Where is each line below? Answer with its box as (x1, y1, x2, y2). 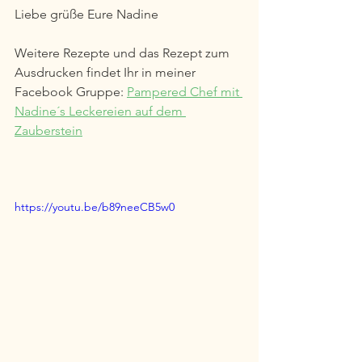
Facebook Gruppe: (15, 83, 127, 99)
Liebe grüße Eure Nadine (15, 6, 162, 22)
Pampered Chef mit (127, 83, 242, 99)
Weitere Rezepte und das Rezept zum (15, 44, 233, 61)
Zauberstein (15, 122, 82, 138)
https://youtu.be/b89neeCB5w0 (15, 199, 175, 214)
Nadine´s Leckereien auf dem (15, 103, 186, 119)
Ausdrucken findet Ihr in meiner (15, 64, 199, 80)
